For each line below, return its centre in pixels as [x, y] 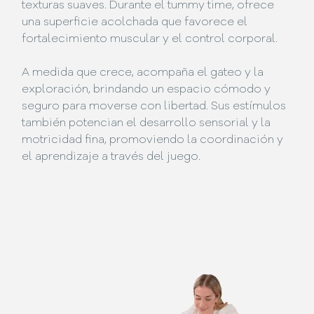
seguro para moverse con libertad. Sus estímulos [154, 107]
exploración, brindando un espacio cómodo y [146, 90]
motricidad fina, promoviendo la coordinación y [153, 141]
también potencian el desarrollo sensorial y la [146, 124]
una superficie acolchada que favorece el [135, 23]
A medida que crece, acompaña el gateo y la [143, 73]
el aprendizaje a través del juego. [111, 157]
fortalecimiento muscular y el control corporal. [150, 40]
